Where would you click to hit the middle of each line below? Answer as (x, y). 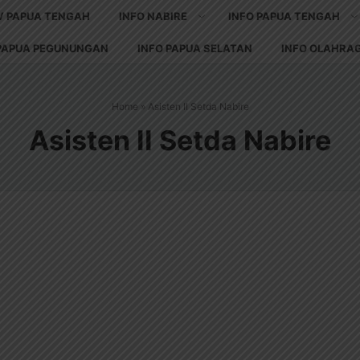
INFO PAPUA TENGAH (284, 16)
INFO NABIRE (153, 16)
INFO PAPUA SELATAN (195, 48)
